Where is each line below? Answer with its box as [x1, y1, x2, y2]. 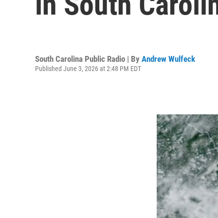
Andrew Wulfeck [142, 54, 195, 64]
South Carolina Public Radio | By [35, 54, 142, 64]
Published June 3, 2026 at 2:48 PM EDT [35, 64, 141, 73]
